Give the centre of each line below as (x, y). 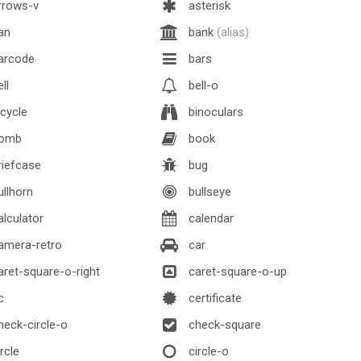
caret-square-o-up (236, 271)
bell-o (202, 85)
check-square (223, 324)
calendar (210, 218)
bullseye (208, 191)
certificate (214, 298)
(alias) (233, 32)
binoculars (214, 112)
